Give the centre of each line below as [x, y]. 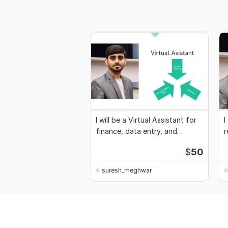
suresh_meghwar [127, 170]
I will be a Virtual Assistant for [146, 120]
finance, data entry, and [136, 131]
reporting [111, 142]
